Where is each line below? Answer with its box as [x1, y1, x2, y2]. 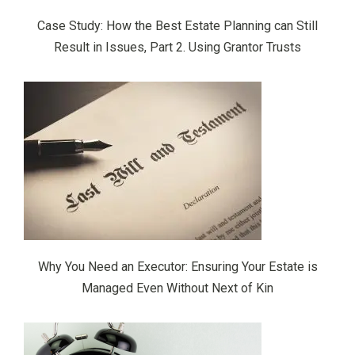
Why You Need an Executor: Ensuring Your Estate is [37, 258, 318, 274]
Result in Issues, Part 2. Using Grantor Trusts [54, 39, 301, 55]
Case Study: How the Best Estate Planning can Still [37, 17, 318, 33]
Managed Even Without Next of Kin [82, 280, 273, 296]
